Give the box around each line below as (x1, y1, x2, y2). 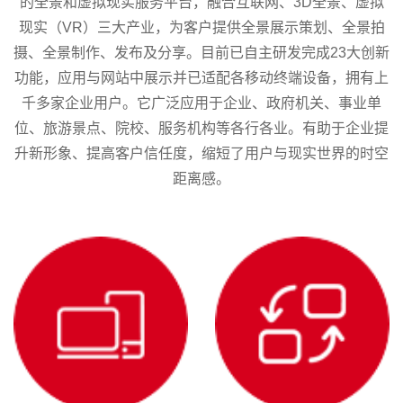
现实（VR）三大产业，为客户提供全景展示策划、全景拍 (18, 19, 385, 35)
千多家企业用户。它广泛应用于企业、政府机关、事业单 (22, 94, 381, 111)
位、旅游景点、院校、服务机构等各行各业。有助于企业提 (14, 120, 389, 136)
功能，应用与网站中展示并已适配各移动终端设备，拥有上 (14, 69, 389, 85)
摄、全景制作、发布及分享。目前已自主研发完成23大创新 (13, 44, 390, 60)
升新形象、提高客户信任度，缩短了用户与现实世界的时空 (14, 145, 389, 161)
